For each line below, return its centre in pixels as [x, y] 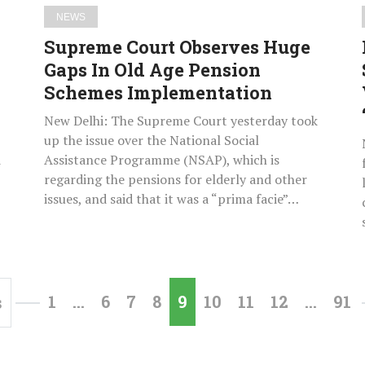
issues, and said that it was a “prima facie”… [172, 199]
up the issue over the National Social [152, 141]
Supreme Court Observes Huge [177, 47]
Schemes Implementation [158, 93]
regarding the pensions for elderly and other [176, 180]
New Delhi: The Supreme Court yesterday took [181, 121]
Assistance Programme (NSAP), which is [162, 160]
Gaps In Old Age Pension [152, 70]
